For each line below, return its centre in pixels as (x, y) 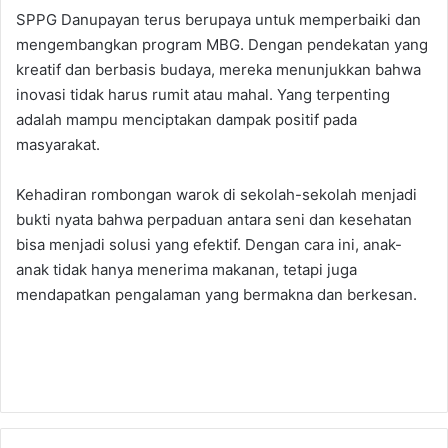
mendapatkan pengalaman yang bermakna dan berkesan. (216, 294)
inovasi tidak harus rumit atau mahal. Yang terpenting (203, 94)
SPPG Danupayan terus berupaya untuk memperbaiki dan (218, 19)
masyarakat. (58, 144)
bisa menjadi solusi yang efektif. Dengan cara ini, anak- (209, 244)
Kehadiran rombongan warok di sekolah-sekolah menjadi (216, 194)
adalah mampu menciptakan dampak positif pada (186, 119)
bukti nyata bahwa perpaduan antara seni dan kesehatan (214, 219)
